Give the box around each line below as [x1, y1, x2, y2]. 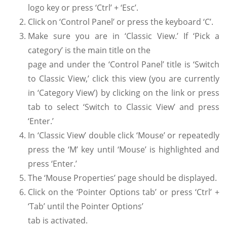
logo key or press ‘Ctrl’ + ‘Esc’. [28, 2, 138, 13]
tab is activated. [28, 214, 88, 226]
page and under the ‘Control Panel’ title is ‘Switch [28, 58, 219, 70]
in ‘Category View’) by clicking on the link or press [28, 87, 219, 98]
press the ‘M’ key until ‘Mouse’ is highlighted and [28, 143, 219, 155]
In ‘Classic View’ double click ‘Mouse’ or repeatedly [28, 129, 219, 141]
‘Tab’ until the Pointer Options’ [28, 200, 143, 212]
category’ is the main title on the [28, 44, 150, 56]
